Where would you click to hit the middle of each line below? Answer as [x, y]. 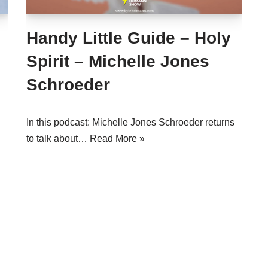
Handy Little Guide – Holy [129, 38]
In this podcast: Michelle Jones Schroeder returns [130, 122]
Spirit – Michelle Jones [118, 61]
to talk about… [58, 138]
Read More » [117, 138]
